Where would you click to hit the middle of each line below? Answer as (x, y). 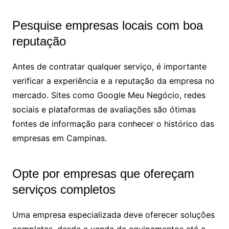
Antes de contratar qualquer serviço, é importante (109, 66)
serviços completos (65, 189)
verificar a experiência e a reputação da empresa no (113, 81)
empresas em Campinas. (59, 138)
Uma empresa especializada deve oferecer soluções (113, 214)
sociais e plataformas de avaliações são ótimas (104, 109)
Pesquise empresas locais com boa (107, 25)
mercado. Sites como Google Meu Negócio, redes (109, 95)
